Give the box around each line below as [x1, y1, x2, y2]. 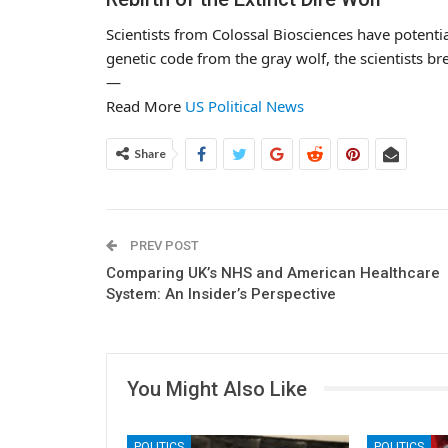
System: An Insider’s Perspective [106, 284, 336, 303]
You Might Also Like [127, 376, 307, 401]
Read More [106, 95, 185, 116]
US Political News [185, 95, 304, 116]
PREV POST [127, 237, 199, 253]
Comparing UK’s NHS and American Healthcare [106, 263, 440, 282]
